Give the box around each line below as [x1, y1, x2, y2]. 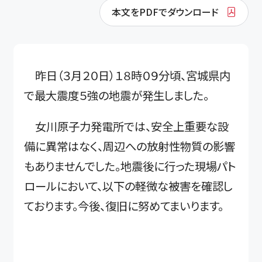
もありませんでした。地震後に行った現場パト [24, 157, 237, 174]
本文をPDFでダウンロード [112, 5, 219, 19]
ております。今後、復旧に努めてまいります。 [24, 197, 224, 214]
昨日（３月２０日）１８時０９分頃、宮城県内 [24, 67, 231, 84]
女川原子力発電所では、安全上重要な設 [24, 118, 229, 135]
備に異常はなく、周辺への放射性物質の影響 [24, 137, 236, 154]
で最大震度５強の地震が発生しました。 [24, 87, 209, 104]
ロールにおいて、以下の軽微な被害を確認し [24, 177, 233, 194]
